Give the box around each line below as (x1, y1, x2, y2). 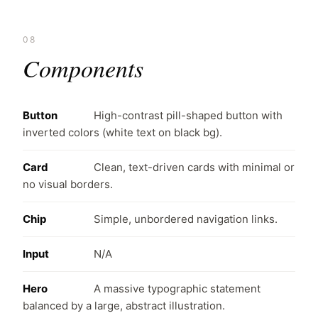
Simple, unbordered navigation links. (94, 212, 278, 226)
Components (23, 52, 143, 84)
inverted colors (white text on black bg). (23, 126, 222, 139)
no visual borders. (23, 177, 113, 191)
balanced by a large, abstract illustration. (23, 299, 225, 312)
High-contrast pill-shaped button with (94, 109, 283, 122)
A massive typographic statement (94, 282, 261, 295)
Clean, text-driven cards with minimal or (94, 160, 295, 174)
